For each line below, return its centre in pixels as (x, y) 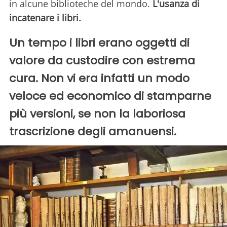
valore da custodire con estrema (102, 61)
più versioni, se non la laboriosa (97, 114)
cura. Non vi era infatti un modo (99, 79)
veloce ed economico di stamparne (110, 96)
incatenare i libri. (46, 18)
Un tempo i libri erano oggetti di (99, 43)
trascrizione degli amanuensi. (93, 132)
